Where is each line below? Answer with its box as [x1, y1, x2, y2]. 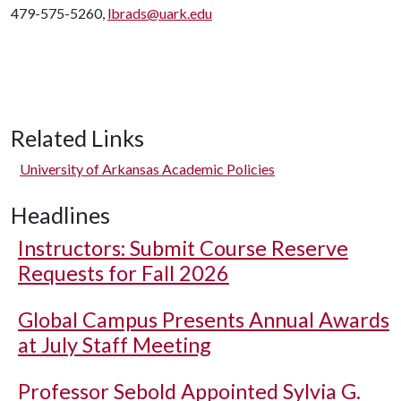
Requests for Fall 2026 [18, 260, 229, 286]
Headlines [11, 201, 110, 228]
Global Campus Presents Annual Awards [18, 307, 389, 332]
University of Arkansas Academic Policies [20, 160, 275, 177]
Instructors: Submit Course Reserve [18, 235, 348, 260]
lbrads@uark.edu [107, 4, 212, 21]
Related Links [11, 124, 144, 151]
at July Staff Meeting [18, 332, 211, 357]
